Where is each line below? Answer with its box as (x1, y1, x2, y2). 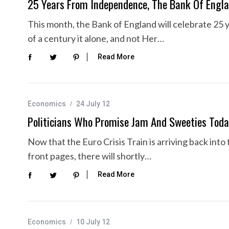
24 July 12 (76, 100, 110, 108)
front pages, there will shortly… (28, 150, 151, 162)
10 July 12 (76, 217, 110, 226)
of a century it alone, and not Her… (28, 32, 164, 44)
